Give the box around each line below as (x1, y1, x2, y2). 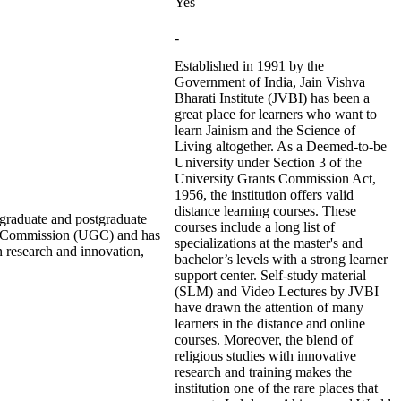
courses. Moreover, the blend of (175, 332, 353, 347)
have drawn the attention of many (175, 300, 363, 315)
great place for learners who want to (175, 107, 377, 122)
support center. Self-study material (175, 268, 366, 283)
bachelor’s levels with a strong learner (175, 252, 388, 267)
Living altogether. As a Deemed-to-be (175, 139, 387, 154)
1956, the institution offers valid (175, 187, 354, 202)
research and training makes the (175, 364, 352, 380)
